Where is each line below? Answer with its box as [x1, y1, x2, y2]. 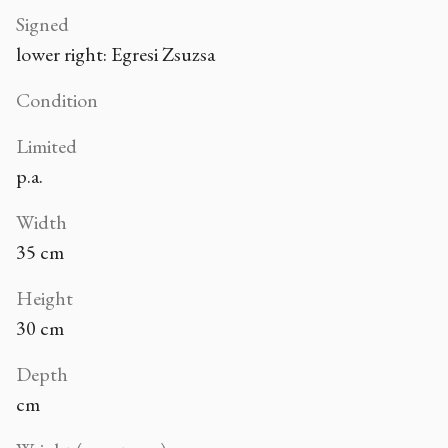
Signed [16, 10, 69, 37]
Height [16, 284, 73, 311]
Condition [16, 86, 98, 113]
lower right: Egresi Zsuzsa [16, 40, 215, 67]
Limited [16, 132, 77, 159]
